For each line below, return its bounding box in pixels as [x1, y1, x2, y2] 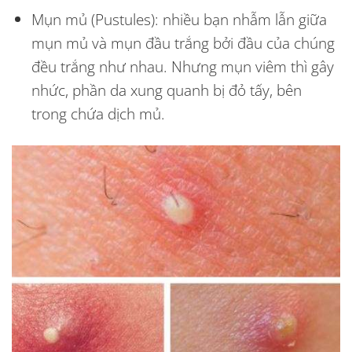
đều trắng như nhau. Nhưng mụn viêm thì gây [31, 56, 334, 78]
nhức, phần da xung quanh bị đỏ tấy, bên [31, 79, 302, 101]
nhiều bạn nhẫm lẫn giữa [158, 9, 327, 31]
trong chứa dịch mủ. [31, 103, 165, 125]
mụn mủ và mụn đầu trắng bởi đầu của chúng [31, 32, 335, 54]
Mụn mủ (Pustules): [31, 9, 159, 31]
